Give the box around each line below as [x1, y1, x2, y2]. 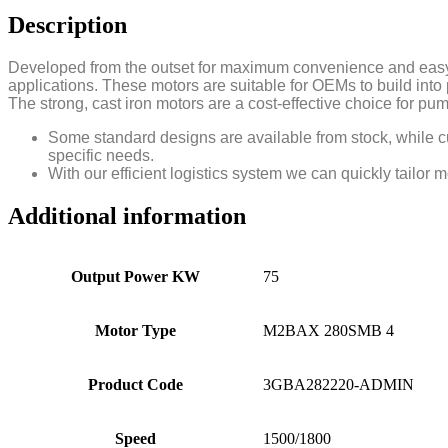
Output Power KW [70, 268, 200, 286]
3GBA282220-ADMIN [263, 376, 414, 394]
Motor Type [94, 322, 176, 340]
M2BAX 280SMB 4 [263, 322, 394, 340]
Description [8, 11, 127, 38]
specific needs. [48, 146, 154, 164]
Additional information [8, 202, 246, 229]
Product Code [87, 376, 183, 394]
